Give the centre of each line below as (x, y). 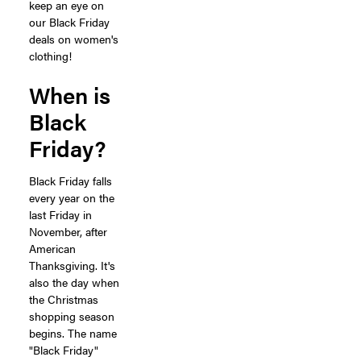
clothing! (50, 55)
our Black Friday (69, 21)
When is (70, 94)
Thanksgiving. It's (72, 265)
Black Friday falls (71, 180)
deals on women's (74, 38)
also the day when (74, 282)
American (52, 248)
